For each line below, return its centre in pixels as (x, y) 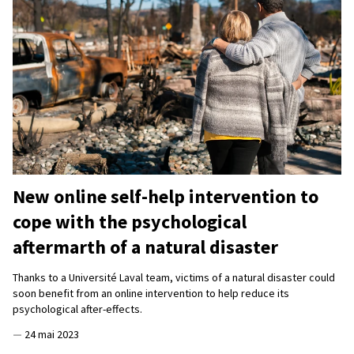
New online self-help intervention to (166, 197)
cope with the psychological (130, 222)
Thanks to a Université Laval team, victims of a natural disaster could (174, 278)
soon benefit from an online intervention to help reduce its (151, 294)
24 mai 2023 (52, 335)
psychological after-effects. (77, 309)
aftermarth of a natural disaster (145, 247)
